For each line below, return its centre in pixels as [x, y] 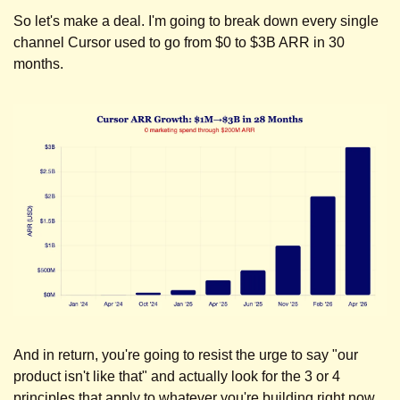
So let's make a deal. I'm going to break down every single [196, 21]
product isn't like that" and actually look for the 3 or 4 [177, 377]
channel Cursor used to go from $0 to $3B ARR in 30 [179, 43]
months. [40, 64]
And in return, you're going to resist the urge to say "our [186, 355]
